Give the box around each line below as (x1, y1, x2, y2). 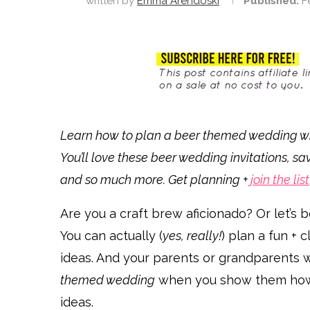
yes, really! (163, 228, 221, 243)
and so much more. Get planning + (60, 172, 250, 187)
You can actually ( (60, 228, 163, 243)
